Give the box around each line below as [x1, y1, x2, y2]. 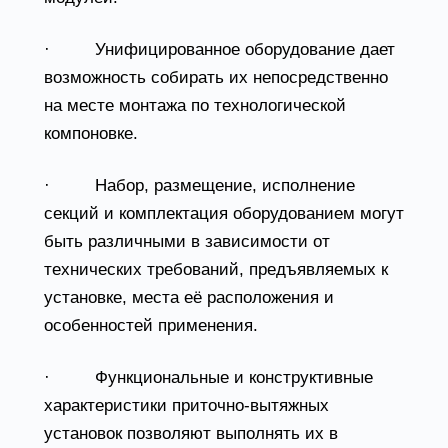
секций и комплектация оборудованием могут [44, 204, 404, 223]
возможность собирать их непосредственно [44, 68, 388, 87]
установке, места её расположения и [44, 288, 334, 307]
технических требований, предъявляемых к [44, 260, 388, 279]
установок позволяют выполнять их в [44, 424, 338, 443]
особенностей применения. [44, 316, 258, 335]
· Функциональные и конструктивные [44, 368, 373, 387]
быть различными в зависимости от [44, 232, 330, 251]
